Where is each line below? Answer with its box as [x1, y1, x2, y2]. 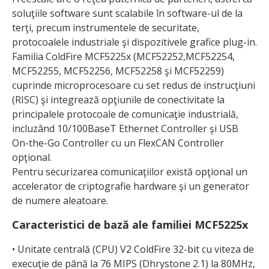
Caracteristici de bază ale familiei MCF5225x [12, 217, 248, 232]
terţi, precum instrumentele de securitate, [12, 21, 199, 35]
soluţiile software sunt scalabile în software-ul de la [12, 7, 243, 20]
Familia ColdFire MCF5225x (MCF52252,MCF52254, [12, 50, 235, 64]
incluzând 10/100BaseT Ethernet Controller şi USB [12, 122, 238, 136]
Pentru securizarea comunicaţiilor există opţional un [12, 165, 247, 179]
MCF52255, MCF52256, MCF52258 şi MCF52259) [12, 64, 224, 78]
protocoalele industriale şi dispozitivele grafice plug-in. [12, 35, 257, 49]
